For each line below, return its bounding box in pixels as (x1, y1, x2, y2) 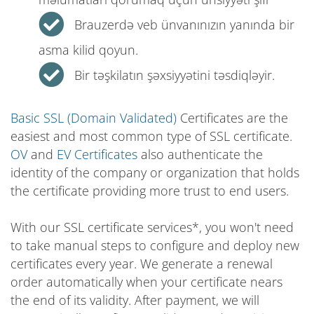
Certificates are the (177, 109, 288, 126)
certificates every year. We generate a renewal (11, 254, 273, 272)
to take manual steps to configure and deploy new (11, 236, 299, 254)
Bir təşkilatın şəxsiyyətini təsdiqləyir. (74, 66, 275, 83)
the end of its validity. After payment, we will (11, 291, 259, 308)
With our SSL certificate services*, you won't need (11, 218, 294, 235)
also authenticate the (137, 145, 263, 163)
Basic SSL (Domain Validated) (11, 109, 177, 126)
